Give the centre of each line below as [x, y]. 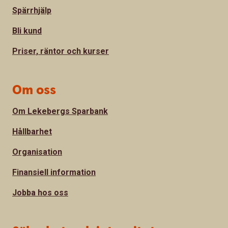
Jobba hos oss [40, 193]
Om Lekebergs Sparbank [60, 111]
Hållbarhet [32, 132]
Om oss [34, 91]
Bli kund [27, 31]
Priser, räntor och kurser [61, 51]
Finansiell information [54, 173]
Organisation [37, 152]
